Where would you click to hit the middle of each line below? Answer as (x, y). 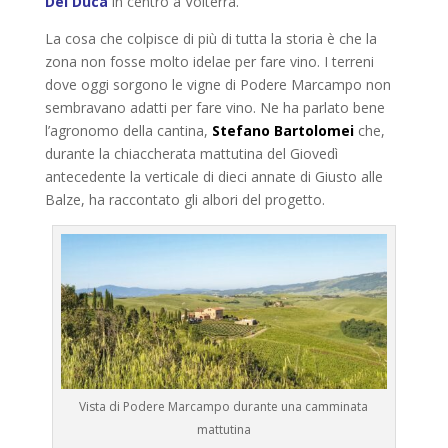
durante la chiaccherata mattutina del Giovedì (191, 154)
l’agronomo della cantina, (128, 131)
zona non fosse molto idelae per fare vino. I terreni (209, 62)
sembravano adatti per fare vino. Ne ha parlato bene (214, 108)
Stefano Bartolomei (284, 131)
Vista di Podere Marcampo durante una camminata (224, 406)
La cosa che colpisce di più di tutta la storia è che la (210, 39)
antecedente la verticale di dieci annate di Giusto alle (213, 177)
